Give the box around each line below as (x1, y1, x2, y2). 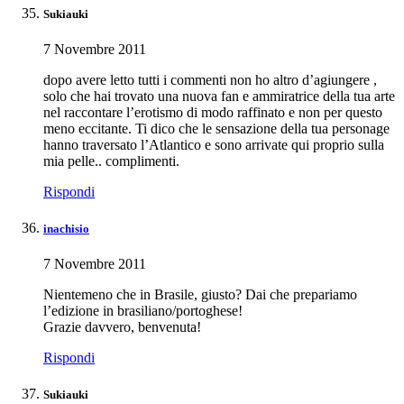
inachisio (43, 221, 89, 235)
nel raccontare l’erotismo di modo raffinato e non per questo (43, 104, 382, 120)
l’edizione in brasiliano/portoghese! (43, 303, 243, 319)
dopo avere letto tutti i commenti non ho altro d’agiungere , (43, 71, 377, 87)
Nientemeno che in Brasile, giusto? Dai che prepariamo (43, 287, 357, 303)
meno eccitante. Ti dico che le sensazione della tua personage (43, 120, 390, 136)
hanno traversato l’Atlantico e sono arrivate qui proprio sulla (43, 136, 384, 152)
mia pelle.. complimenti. (43, 152, 179, 169)
